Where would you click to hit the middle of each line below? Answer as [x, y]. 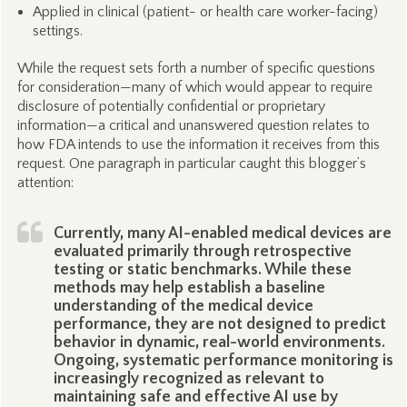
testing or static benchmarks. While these [202, 270]
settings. [57, 31]
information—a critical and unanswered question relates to [193, 125]
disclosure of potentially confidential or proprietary [171, 106]
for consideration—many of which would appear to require [194, 87]
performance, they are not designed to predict [219, 324]
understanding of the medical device [183, 306]
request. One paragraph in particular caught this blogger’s [191, 164]
